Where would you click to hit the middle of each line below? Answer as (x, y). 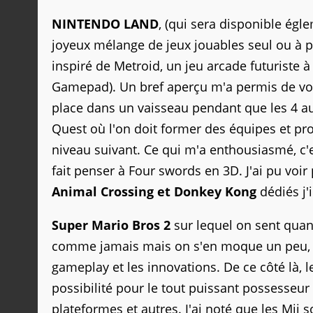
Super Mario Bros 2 (111, 225)
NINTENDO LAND (105, 24)
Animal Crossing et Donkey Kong (154, 191)
